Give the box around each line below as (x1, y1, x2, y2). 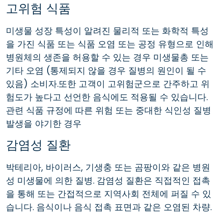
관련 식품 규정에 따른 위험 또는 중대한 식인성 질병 (6, 104, 211, 116)
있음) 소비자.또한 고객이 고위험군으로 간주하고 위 (6, 77, 210, 90)
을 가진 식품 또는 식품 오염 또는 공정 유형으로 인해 (6, 37, 214, 50)
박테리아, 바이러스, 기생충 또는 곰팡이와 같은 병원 (6, 161, 210, 173)
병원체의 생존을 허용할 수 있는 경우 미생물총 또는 (6, 51, 209, 63)
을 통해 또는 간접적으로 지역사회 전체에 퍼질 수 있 (6, 187, 211, 200)
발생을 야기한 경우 (6, 117, 82, 130)
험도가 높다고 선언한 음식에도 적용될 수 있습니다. (6, 90, 208, 103)
